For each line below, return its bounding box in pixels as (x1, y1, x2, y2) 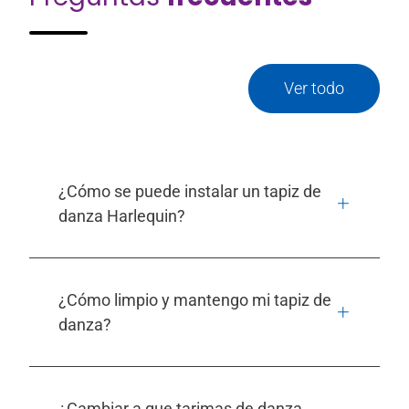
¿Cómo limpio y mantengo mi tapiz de (58, 290, 331, 310)
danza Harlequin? (58, 206, 185, 226)
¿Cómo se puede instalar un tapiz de (58, 182, 321, 202)
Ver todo (284, 79, 344, 99)
